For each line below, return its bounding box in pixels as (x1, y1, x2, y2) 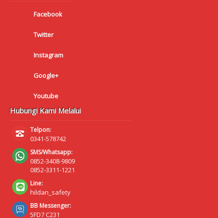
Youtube (34, 91, 58, 101)
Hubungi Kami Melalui (10, 106, 81, 116)
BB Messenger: (30, 201, 71, 210)
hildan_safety (30, 188, 71, 197)
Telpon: (30, 126, 51, 134)
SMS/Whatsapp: (30, 148, 73, 157)
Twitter (34, 30, 54, 39)
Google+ (34, 71, 58, 80)
